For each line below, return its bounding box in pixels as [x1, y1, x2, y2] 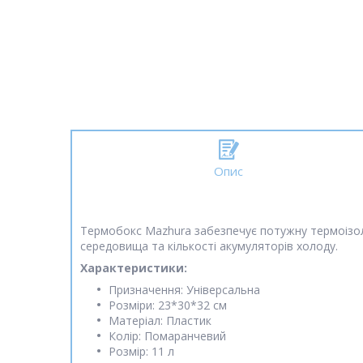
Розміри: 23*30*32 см [109, 297, 227, 314]
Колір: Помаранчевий [109, 328, 226, 344]
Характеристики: [80, 260, 187, 276]
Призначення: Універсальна [109, 282, 260, 298]
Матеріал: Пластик [109, 313, 211, 329]
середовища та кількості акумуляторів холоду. [80, 238, 338, 254]
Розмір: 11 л [109, 344, 174, 360]
